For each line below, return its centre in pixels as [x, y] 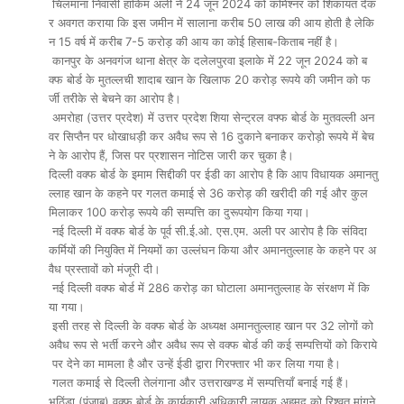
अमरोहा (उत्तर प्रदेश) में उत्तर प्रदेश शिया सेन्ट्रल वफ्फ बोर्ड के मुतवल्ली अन [211, 117]
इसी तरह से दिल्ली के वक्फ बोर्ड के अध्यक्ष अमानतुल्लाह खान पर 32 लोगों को [213, 326]
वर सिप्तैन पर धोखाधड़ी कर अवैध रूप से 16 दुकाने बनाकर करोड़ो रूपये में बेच [211, 136]
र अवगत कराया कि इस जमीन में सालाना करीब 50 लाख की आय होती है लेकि [211, 23]
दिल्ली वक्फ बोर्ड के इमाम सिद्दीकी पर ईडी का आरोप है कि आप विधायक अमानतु [213, 174]
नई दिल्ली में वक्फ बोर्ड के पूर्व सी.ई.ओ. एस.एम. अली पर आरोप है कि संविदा [210, 231]
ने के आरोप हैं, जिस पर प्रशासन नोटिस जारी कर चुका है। [171, 155]
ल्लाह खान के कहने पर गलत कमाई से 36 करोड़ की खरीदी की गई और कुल [210, 193]
